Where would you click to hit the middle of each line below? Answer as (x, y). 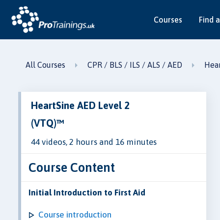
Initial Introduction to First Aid (87, 192)
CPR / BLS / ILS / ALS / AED (135, 65)
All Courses (45, 65)
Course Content (72, 167)
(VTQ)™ (47, 123)
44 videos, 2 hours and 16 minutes (94, 142)
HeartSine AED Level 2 (80, 105)
